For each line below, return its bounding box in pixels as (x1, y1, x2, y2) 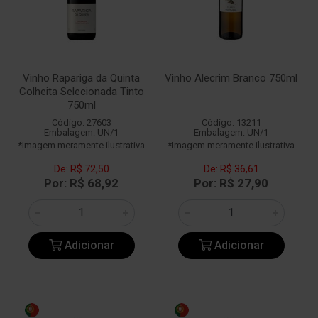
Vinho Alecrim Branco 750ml (165, 72, 297, 84)
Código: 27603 (51, 117, 111, 128)
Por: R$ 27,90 (194, 176, 268, 190)
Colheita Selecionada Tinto (18, 85, 144, 98)
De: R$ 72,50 (53, 163, 109, 175)
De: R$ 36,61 (203, 163, 259, 175)
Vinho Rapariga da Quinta (23, 72, 140, 84)
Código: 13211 (201, 117, 261, 128)
